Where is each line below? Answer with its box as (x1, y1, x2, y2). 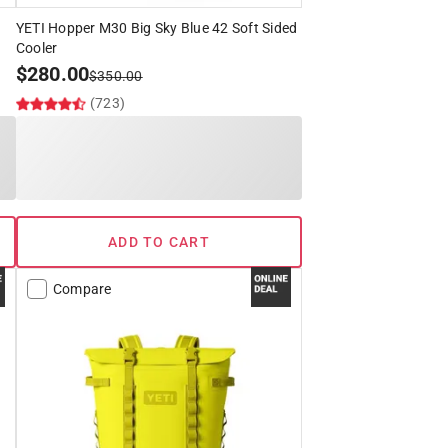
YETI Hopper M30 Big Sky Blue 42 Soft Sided (15, 20, 298, 37)
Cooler (15, 40, 58, 57)
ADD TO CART (108, 234, 210, 251)
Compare (52, 281, 112, 298)
